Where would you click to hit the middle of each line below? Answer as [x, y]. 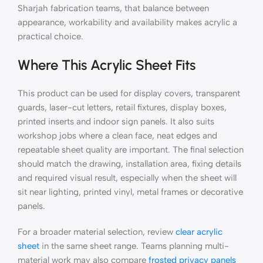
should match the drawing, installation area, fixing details [129, 164]
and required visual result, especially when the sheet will [127, 178]
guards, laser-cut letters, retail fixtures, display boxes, [122, 108]
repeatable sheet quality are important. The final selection [131, 150]
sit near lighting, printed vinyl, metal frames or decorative [130, 192]
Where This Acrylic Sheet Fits [107, 65]
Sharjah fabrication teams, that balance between [113, 9]
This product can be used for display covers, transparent [129, 94]
